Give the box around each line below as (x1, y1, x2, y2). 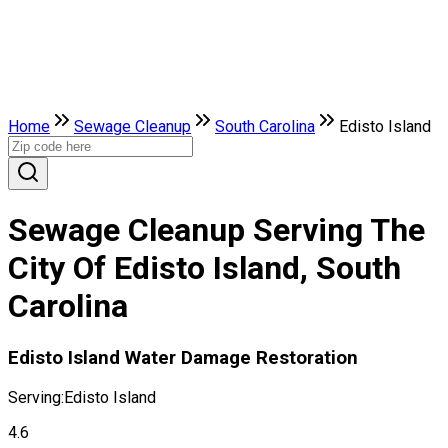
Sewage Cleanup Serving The (8, 211, 425, 250)
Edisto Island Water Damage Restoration (8, 346, 358, 369)
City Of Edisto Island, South (8, 249, 401, 288)
